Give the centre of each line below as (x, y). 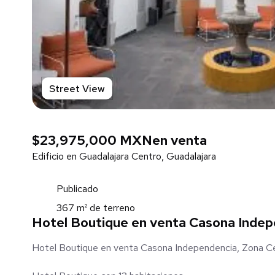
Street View (77, 88)
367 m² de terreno (96, 208)
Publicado (77, 189)
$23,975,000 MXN (92, 140)
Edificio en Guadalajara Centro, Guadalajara (124, 156)
